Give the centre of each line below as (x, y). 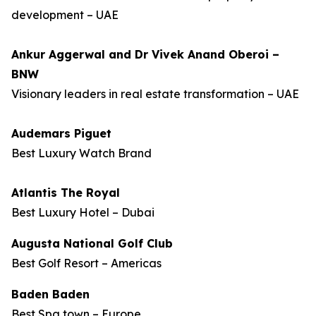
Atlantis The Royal (67, 193)
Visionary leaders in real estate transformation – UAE (155, 94)
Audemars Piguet (61, 133)
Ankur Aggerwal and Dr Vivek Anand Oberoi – (145, 54)
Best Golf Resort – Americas (86, 263)
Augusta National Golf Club (92, 243)
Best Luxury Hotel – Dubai (83, 212)
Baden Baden (50, 294)
